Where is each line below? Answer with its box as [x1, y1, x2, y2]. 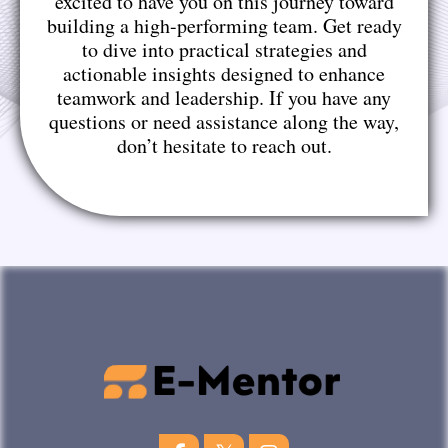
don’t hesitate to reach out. [116, 132, 332, 160]
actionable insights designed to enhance [63, 60, 385, 88]
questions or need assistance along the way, [49, 108, 399, 136]
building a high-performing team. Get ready [46, 12, 402, 40]
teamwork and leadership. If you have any [57, 84, 391, 112]
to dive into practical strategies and [81, 36, 367, 64]
